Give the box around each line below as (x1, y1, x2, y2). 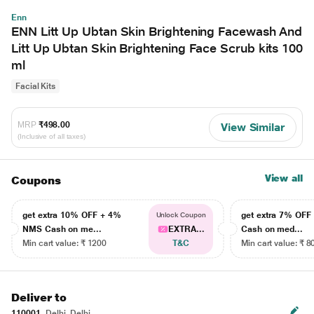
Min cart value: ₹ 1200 (22, 238, 107, 248)
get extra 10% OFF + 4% (22, 210, 121, 220)
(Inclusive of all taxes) (18, 132, 86, 140)
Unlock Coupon (156, 211, 206, 219)
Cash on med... (241, 224, 303, 234)
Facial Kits (15, 81, 56, 91)
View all (264, 172, 303, 184)
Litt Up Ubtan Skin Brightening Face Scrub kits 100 (11, 41, 303, 55)
